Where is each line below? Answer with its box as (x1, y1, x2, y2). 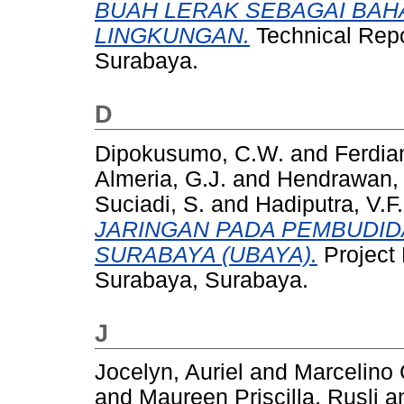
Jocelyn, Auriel (95, 360, 243, 385)
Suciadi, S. (95, 191, 205, 216)
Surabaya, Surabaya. (95, 267, 308, 292)
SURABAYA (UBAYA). (95, 242, 317, 267)
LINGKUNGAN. (95, 23, 250, 48)
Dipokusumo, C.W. (95, 141, 284, 166)
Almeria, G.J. (95, 166, 226, 191)
